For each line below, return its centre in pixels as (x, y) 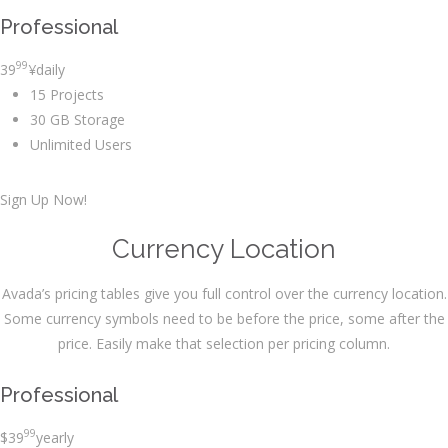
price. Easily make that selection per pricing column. (224, 343)
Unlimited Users (81, 144)
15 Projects (67, 94)
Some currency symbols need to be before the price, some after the (224, 318)
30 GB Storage (77, 119)
